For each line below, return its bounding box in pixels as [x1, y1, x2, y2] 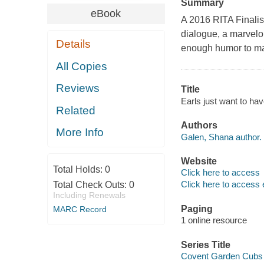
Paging [180, 203, 213, 214]
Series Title [180, 239, 230, 250]
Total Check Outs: [52, 179, 129, 190]
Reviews [56, 82, 100, 95]
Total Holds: [52, 164, 105, 174]
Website [180, 156, 217, 166]
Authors [180, 120, 217, 131]
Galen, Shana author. [180, 131, 262, 142]
